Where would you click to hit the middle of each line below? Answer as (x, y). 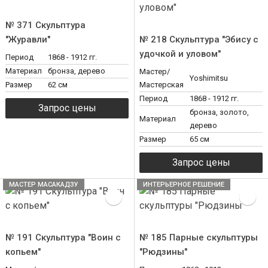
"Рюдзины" (163, 252)
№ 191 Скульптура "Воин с (63, 237)
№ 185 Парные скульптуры (199, 237)
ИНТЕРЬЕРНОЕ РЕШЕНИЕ (184, 185)
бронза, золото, (219, 112)
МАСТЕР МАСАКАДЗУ (44, 185)
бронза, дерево (77, 71)
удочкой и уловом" (180, 54)
